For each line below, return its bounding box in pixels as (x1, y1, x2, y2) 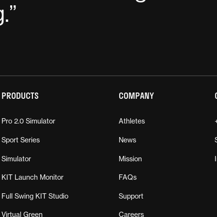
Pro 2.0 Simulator (1, 117, 55, 126)
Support (119, 191, 143, 201)
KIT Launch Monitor (1, 173, 63, 182)
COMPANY (119, 90, 154, 102)
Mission (119, 154, 142, 163)
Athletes (119, 117, 145, 126)
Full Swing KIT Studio (1, 191, 68, 201)
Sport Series (1, 135, 40, 144)
